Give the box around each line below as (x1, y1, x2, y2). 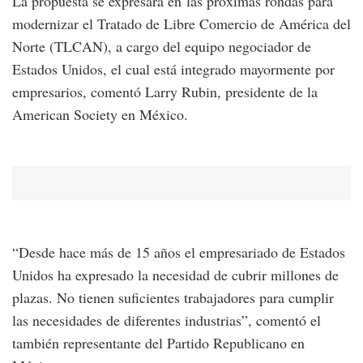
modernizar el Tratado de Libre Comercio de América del (12, 14, 351, 34)
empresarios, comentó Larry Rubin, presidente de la (12, 82, 318, 102)
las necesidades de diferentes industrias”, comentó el (12, 310, 321, 331)
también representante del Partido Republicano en (12, 333, 305, 353)
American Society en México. (12, 105, 188, 125)
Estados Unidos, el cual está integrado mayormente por (12, 59, 335, 79)
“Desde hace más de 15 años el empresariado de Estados (12, 242, 345, 263)
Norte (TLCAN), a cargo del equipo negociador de (12, 36, 311, 57)
